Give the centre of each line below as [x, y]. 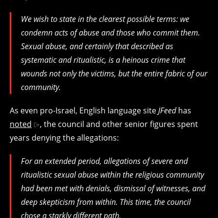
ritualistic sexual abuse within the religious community [112, 174]
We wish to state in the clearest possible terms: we [105, 19]
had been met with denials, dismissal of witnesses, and [113, 188]
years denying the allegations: [64, 137]
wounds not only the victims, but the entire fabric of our [114, 73]
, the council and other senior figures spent [119, 124]
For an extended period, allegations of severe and [104, 161]
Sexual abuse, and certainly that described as [97, 46]
